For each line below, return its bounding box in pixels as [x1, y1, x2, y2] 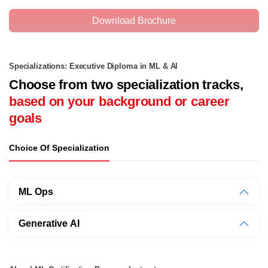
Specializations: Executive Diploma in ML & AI [9, 62, 178, 71]
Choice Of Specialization [9, 143, 109, 153]
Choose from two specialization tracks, [9, 77, 243, 93]
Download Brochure [92, 14, 176, 26]
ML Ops [19, 186, 53, 197]
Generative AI [19, 218, 80, 229]
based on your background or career [9, 94, 230, 109]
